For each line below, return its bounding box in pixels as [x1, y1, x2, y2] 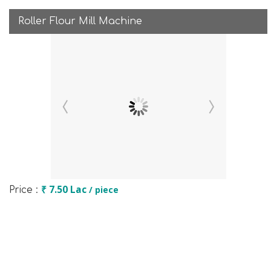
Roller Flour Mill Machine [18, 16, 142, 27]
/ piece [89, 184, 119, 195]
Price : [9, 184, 41, 195]
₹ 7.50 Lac [41, 183, 89, 196]
